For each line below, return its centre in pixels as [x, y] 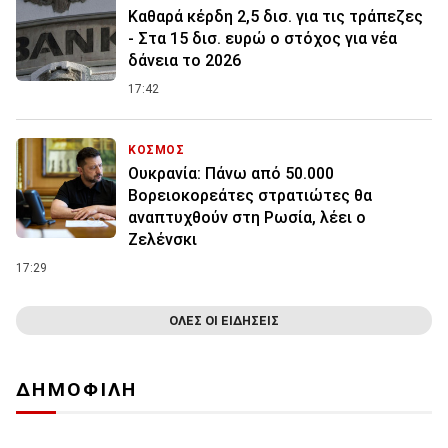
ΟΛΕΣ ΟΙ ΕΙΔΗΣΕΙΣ [224, 321]
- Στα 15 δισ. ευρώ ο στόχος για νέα [262, 39]
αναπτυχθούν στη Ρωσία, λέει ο [247, 218]
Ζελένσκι [162, 240]
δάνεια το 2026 [184, 61]
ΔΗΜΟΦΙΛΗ [77, 390]
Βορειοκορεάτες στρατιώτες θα [250, 196]
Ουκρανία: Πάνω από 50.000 [231, 174]
